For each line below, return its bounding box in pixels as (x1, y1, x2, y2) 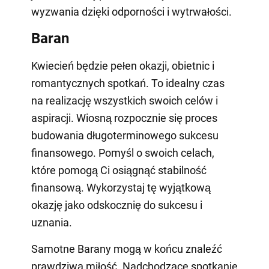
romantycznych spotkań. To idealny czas (31, 76, 225, 89)
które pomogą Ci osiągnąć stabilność (31, 163, 207, 177)
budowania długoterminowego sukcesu (31, 128, 219, 142)
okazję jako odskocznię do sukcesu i (31, 198, 202, 211)
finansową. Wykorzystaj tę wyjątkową (31, 181, 211, 194)
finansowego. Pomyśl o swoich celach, (31, 146, 214, 159)
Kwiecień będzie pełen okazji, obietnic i (31, 59, 214, 72)
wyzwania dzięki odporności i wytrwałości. (31, 5, 232, 18)
